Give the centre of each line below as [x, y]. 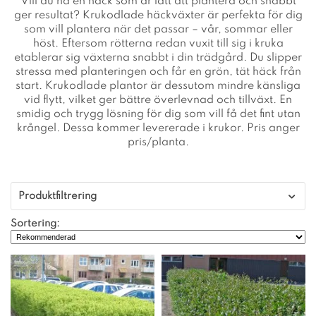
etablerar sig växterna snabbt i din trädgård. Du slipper [158, 57]
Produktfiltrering [57, 196]
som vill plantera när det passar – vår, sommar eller [158, 29]
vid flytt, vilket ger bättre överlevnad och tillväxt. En [158, 100]
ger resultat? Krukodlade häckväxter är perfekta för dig [158, 15]
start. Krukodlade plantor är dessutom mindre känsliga [158, 86]
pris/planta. [158, 142]
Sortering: [35, 223]
